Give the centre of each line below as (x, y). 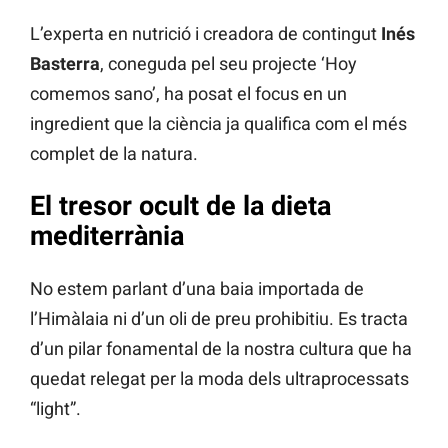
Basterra (65, 64)
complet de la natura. (114, 154)
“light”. (55, 408)
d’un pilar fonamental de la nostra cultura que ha (221, 348)
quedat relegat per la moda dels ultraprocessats (219, 378)
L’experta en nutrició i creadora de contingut (205, 34)
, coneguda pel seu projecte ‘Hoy (228, 64)
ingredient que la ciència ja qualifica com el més (218, 124)
